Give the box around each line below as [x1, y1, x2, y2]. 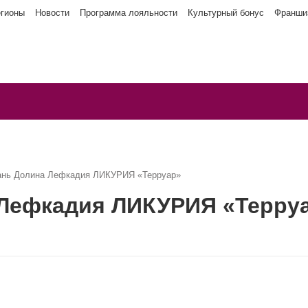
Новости [35, 8, 69, 18]
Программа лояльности [80, 8, 177, 18]
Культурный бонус [188, 8, 264, 18]
